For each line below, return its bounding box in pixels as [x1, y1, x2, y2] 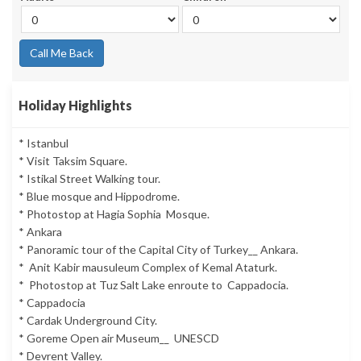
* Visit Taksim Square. [19, 154, 127, 168]
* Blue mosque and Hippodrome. [19, 189, 180, 204]
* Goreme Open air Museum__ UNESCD [19, 331, 219, 346]
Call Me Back [30, 46, 93, 60]
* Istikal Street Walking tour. [19, 172, 160, 186]
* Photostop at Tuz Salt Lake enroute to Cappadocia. [19, 278, 288, 293]
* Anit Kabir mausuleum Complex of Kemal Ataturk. [19, 260, 277, 275]
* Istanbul [19, 136, 68, 151]
